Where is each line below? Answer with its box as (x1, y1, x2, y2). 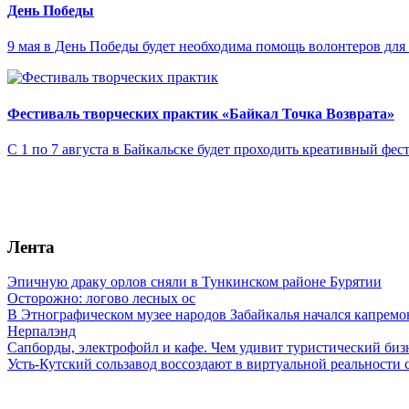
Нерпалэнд (7, 323, 76, 340)
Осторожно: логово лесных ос (7, 290, 195, 307)
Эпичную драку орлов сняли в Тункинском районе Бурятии (7, 274, 382, 290)
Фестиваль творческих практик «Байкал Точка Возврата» (7, 105, 394, 121)
